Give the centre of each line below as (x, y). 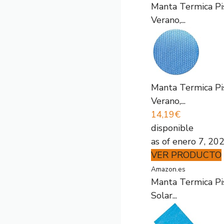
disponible (172, 128)
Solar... (164, 195)
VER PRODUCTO (186, 155)
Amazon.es (168, 169)
